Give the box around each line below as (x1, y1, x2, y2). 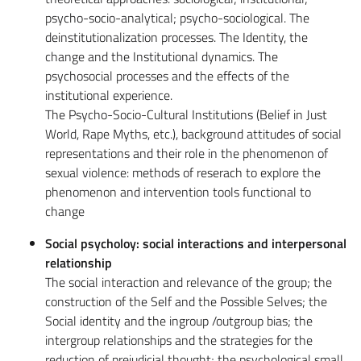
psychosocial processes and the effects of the (45, 65, 289, 85)
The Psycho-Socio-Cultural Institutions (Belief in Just (45, 104, 327, 124)
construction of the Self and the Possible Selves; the (45, 291, 327, 311)
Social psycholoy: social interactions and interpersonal (45, 233, 346, 253)
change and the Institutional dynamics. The (45, 46, 278, 66)
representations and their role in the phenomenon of (45, 143, 328, 163)
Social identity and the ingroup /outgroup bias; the (45, 310, 313, 330)
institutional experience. (45, 85, 172, 105)
